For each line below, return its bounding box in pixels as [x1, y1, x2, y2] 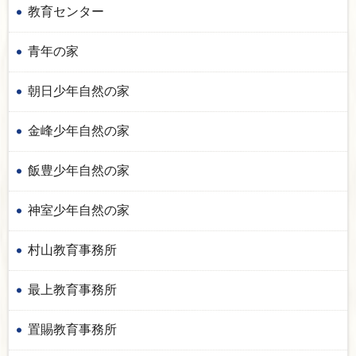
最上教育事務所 [28, 282, 117, 296]
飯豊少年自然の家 [28, 163, 130, 177]
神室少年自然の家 [28, 203, 130, 217]
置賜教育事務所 [28, 322, 117, 336]
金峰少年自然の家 [28, 123, 130, 137]
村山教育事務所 [28, 242, 117, 257]
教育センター [28, 4, 104, 18]
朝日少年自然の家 [28, 83, 130, 98]
